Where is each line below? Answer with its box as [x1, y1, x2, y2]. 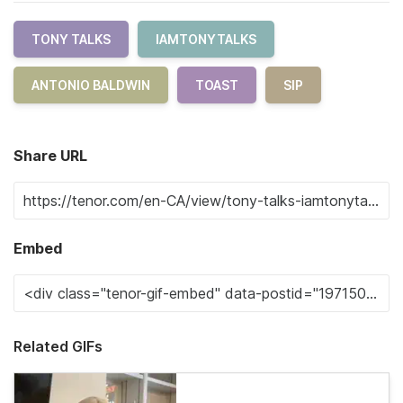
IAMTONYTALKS [156, 31, 256, 47]
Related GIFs [13, 337, 103, 355]
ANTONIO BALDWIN [31, 77, 150, 93]
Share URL [13, 147, 87, 165]
